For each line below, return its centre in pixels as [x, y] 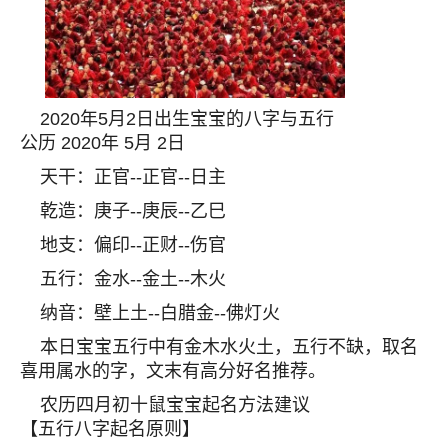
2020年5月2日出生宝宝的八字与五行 [187, 119]
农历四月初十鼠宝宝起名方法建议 [175, 405]
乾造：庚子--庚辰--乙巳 [133, 211]
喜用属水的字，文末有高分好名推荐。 [173, 371]
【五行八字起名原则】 [110, 429]
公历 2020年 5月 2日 [102, 143]
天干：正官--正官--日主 [133, 177]
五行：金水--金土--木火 [133, 279]
